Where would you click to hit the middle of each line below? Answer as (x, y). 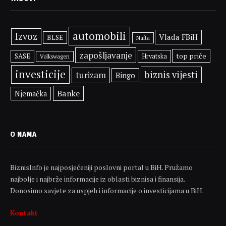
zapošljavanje (105, 55)
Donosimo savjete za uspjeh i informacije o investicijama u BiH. (107, 190)
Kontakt (24, 212)
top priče (191, 55)
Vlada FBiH (179, 37)
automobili (100, 36)
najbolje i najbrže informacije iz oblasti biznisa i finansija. (97, 179)
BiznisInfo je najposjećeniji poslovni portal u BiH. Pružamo (101, 167)
